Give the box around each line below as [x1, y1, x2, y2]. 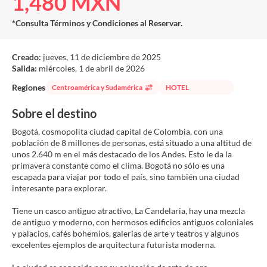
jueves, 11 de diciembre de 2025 [43, 52, 161, 62]
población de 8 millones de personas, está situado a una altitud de [12, 138, 252, 148]
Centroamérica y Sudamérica [52, 82, 142, 92]
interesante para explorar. [12, 183, 107, 193]
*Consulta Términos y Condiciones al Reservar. [12, 18, 182, 28]
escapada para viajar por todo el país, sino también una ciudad [12, 172, 240, 182]
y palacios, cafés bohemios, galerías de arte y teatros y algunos [12, 228, 239, 238]
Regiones [12, 82, 45, 92]
